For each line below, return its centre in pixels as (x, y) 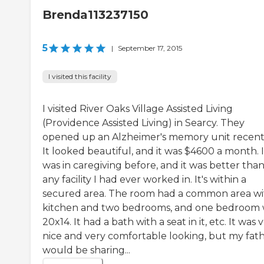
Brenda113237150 (95, 14)
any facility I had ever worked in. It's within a (144, 179)
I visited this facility (80, 76)
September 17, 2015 (150, 48)
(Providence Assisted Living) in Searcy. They (143, 123)
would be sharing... (86, 250)
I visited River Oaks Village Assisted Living (138, 108)
